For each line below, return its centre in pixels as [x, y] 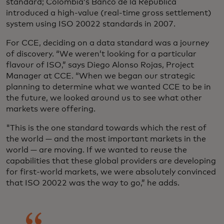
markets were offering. [51, 109]
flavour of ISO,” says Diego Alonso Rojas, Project [100, 65]
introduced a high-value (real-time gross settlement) [109, 13]
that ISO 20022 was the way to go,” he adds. [93, 183]
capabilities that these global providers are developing [111, 161]
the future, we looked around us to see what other [104, 98]
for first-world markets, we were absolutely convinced [111, 172]
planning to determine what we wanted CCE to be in [108, 87]
